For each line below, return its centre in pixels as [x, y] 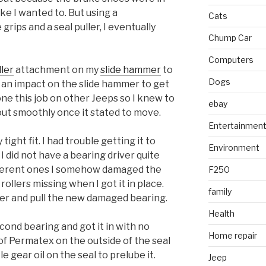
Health [221, 214]
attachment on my [57, 70]
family [220, 192]
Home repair [232, 236]
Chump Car [230, 38]
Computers [231, 60]
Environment [234, 148]
